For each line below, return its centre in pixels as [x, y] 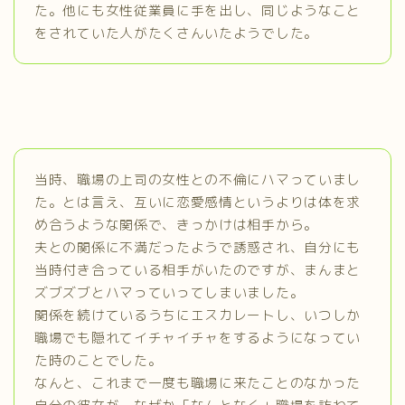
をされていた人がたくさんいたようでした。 [176, 33]
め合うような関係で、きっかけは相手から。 [176, 224]
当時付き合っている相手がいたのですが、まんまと [198, 269]
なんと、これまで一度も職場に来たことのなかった [198, 382]
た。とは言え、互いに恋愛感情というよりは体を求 [198, 202]
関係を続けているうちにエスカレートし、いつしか [198, 315]
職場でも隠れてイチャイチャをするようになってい [198, 337]
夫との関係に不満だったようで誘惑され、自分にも [198, 247]
